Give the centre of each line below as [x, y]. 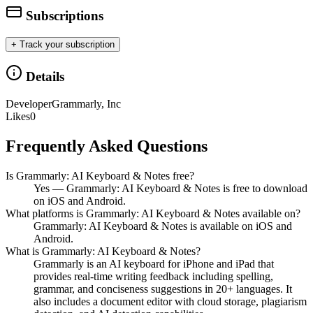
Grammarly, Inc [86, 104]
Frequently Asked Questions [107, 146]
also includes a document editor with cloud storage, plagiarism [170, 301]
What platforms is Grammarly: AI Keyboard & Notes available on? [153, 213]
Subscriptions [63, 15]
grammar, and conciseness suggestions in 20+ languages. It [163, 289]
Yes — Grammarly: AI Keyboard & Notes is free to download [170, 188]
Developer [29, 104]
